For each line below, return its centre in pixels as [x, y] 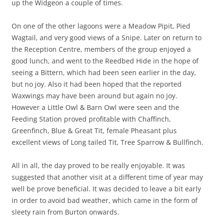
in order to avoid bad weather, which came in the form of [105, 200]
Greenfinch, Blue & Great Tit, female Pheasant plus [94, 130]
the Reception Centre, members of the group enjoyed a [101, 49]
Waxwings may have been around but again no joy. [94, 95]
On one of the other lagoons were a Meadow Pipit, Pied [101, 26]
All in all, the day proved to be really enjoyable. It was [98, 165]
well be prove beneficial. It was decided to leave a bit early [106, 188]
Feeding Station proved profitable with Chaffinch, [91, 119]
